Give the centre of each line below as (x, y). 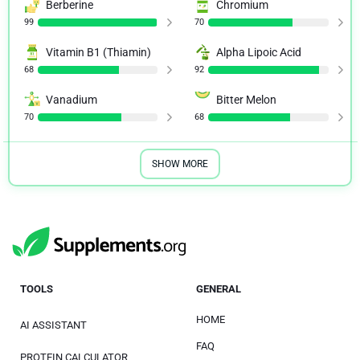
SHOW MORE (180, 164)
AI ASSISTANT (53, 325)
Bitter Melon (246, 99)
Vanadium (71, 99)
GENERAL (219, 289)
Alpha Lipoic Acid (259, 52)
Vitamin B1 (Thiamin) (98, 52)
